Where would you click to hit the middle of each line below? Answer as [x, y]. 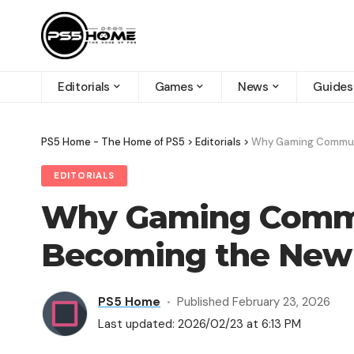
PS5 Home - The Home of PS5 [113, 141]
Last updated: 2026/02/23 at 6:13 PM [200, 324]
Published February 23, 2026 [253, 302]
